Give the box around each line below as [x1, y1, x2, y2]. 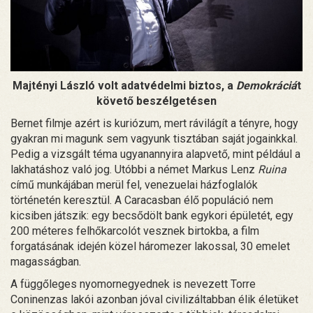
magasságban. [10, 254, 81, 268]
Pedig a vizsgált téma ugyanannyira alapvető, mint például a [10, 147, 300, 161]
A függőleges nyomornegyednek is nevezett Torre [10, 277, 256, 291]
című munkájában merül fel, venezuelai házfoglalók [10, 177, 258, 191]
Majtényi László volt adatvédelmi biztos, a [12, 78, 236, 92]
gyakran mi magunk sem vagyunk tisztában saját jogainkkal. [10, 131, 298, 145]
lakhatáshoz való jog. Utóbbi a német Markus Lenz [10, 162, 258, 176]
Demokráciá [235, 78, 297, 92]
